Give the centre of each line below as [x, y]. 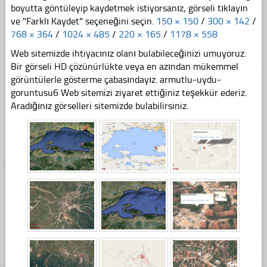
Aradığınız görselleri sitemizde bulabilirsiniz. [99, 105]
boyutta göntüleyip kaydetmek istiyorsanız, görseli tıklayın [129, 8]
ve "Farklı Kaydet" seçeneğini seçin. [83, 21]
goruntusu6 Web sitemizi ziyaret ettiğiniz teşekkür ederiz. [128, 92]
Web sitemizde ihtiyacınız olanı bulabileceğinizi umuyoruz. [128, 53]
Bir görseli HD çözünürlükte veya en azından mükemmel [124, 66]
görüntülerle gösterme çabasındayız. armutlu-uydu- [116, 79]
